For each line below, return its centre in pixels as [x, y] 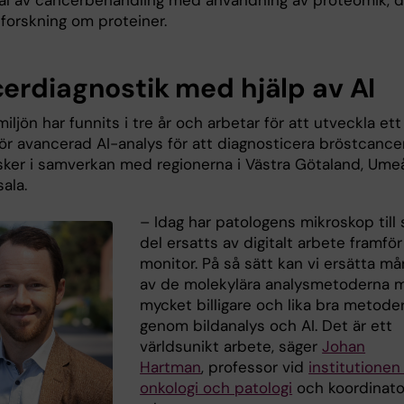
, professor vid [255, 367]
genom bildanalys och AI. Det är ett [266, 326]
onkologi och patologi [216, 388]
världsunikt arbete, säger [231, 347]
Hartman [171, 367]
